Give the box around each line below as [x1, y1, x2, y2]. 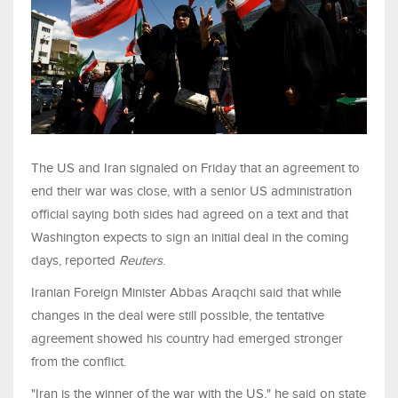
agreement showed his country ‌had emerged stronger [31, 331, 343, 346]
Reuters [115, 253, 163, 268]
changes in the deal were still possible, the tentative [31, 308, 324, 323]
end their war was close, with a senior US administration [31, 184, 352, 199]
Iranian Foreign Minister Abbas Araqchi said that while [31, 285, 341, 300]
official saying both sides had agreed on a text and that [31, 207, 348, 222]
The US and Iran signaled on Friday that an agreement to [31, 161, 360, 176]
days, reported [31, 253, 115, 268]
